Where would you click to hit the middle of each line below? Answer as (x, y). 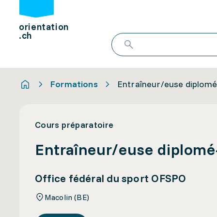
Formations (74, 84)
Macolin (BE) (67, 197)
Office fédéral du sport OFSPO (111, 178)
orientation (44, 27)
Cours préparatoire (74, 125)
